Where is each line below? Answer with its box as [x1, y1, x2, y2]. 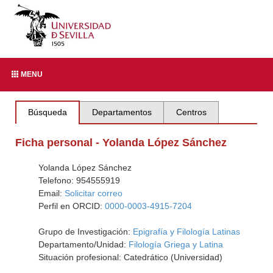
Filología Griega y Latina [128, 239, 223, 249]
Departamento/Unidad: [38, 239, 129, 249]
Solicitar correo [64, 188, 122, 198]
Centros [175, 107, 207, 117]
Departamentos [91, 107, 152, 117]
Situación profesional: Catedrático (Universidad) [38, 252, 222, 262]
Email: [38, 188, 65, 198]
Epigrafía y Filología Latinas [132, 227, 240, 236]
